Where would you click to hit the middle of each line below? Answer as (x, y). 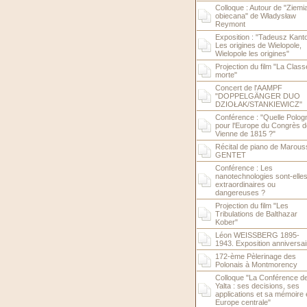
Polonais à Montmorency (256, 265)
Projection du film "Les (251, 206)
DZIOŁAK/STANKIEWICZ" (258, 104)
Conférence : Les (244, 168)
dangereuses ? (240, 193)
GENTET (230, 155)
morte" (226, 75)
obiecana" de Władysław (255, 16)
